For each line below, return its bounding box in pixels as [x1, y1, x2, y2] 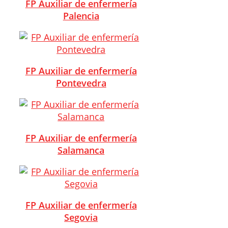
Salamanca [58, 144, 105, 156]
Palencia [63, 9, 99, 22]
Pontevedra [55, 76, 106, 89]
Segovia [64, 211, 98, 223]
